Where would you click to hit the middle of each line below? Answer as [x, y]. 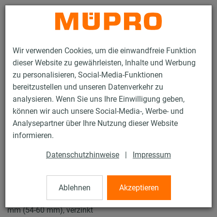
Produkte [20, 107]
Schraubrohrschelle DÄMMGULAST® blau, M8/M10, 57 [102, 198]
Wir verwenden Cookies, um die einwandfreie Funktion [104, 51]
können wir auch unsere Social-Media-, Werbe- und [98, 111]
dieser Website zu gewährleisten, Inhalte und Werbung [104, 63]
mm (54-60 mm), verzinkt [50, 210]
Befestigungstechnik [70, 107]
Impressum [152, 155]
